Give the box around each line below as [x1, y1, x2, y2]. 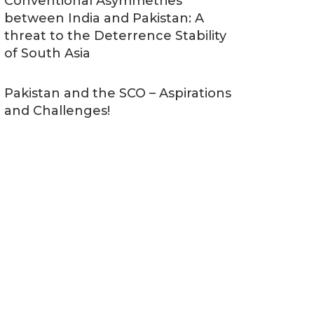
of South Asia [4, 46, 90, 61]
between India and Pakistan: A [4, 11, 204, 26]
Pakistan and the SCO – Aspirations [4, 86, 231, 101]
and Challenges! [4, 103, 110, 118]
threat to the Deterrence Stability [4, 28, 226, 43]
